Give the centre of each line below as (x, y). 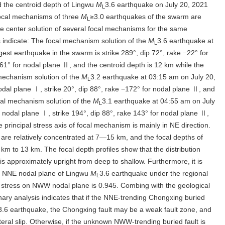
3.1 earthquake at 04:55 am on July (158, 101)
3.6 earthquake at (185, 41)
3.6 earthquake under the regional (154, 173)
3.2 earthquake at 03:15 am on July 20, (153, 77)
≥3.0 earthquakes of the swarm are (146, 17)
